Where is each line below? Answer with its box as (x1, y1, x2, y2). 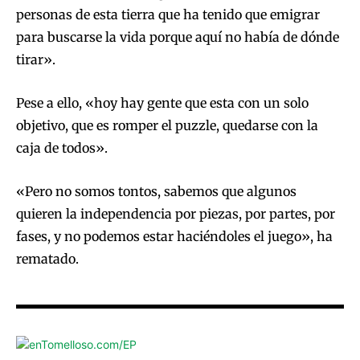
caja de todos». (16, 140, 108, 157)
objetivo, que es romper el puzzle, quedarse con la (16, 117, 318, 134)
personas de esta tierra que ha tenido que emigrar (16, 6, 320, 23)
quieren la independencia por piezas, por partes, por (16, 206, 335, 223)
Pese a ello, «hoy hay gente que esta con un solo (16, 95, 309, 112)
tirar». (16, 51, 55, 68)
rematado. (16, 251, 79, 268)
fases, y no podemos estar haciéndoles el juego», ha (16, 228, 333, 245)
